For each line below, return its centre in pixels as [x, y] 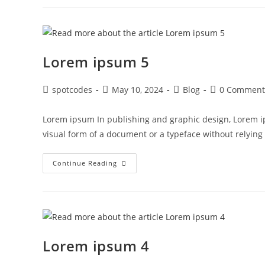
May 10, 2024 [138, 90]
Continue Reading [85, 163]
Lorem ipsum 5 [96, 62]
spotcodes [72, 90]
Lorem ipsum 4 [96, 246]
